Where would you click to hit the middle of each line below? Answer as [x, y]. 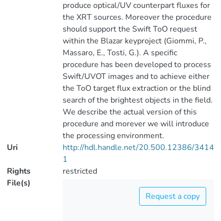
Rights [19, 171]
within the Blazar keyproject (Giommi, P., [134, 41]
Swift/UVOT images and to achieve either [136, 76]
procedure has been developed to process [137, 65]
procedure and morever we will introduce [136, 124]
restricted [80, 171]
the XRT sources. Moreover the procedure [137, 17]
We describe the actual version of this [129, 112]
